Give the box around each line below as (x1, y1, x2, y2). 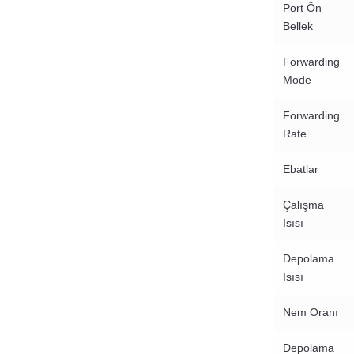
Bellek (283, 20, 313, 33)
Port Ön (283, 2, 322, 15)
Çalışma (283, 198, 324, 212)
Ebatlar (283, 163, 318, 176)
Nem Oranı (283, 306, 338, 319)
